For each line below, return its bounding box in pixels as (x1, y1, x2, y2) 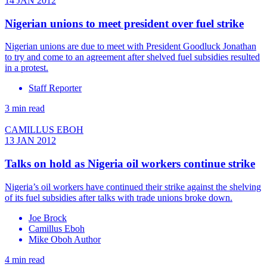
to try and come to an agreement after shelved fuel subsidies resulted (5, 52, 260, 63)
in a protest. (5, 63, 48, 73)
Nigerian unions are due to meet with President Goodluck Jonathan (5, 41, 256, 52)
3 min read (5, 103, 45, 114)
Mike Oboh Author (29, 234, 101, 244)
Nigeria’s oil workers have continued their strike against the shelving (5, 181, 261, 192)
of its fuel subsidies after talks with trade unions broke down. (5, 192, 232, 203)
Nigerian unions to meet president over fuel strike (5, 17, 244, 30)
